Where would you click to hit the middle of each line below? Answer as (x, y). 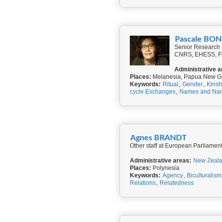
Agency (173, 175)
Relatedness (177, 183)
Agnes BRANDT (159, 138)
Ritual (170, 84)
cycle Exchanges (153, 92)
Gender (193, 84)
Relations (143, 183)
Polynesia (165, 168)
